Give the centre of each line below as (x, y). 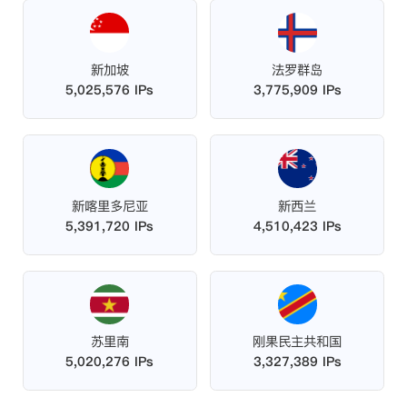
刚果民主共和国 (298, 342)
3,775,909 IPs (297, 90)
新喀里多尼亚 (109, 206)
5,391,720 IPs (110, 226)
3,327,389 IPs (297, 362)
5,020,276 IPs (110, 362)
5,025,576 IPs (110, 90)
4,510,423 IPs (297, 226)
